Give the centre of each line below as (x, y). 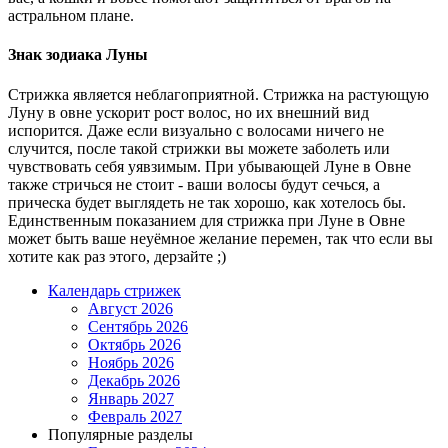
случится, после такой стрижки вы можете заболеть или (199, 148)
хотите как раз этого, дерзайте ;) (117, 256)
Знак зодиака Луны (78, 55)
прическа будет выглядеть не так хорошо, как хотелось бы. (207, 202)
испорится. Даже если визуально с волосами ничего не (196, 130)
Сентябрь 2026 (138, 326)
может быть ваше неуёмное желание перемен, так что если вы (220, 238)
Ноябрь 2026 (131, 362)
